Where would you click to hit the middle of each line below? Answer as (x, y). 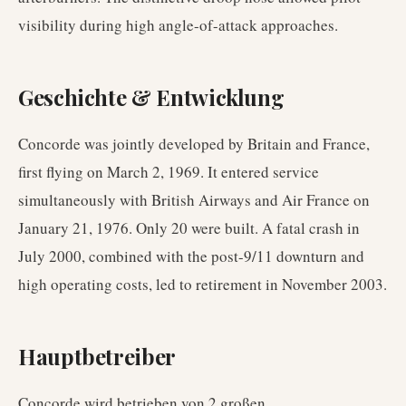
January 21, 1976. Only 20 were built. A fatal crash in (189, 228)
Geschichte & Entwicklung (151, 97)
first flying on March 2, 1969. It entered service (169, 172)
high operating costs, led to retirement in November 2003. (203, 284)
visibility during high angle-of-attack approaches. (178, 25)
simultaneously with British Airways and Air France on (194, 200)
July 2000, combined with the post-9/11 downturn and (191, 256)
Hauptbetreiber (97, 356)
